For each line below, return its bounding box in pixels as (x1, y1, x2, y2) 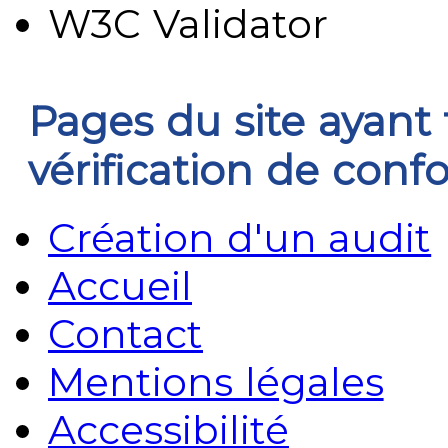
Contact (48, 309, 203, 358)
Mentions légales (48, 357, 384, 406)
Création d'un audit (48, 213, 432, 262)
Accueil (48, 261, 192, 310)
